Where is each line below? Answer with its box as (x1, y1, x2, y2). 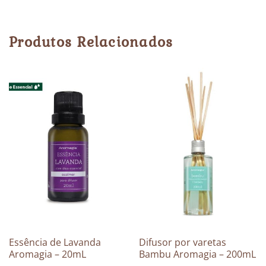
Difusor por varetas (138, 236, 226, 249)
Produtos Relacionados (9, 31, 173, 53)
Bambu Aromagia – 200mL (138, 248, 256, 261)
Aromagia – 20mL (8, 248, 86, 261)
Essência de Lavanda (8, 236, 101, 249)
